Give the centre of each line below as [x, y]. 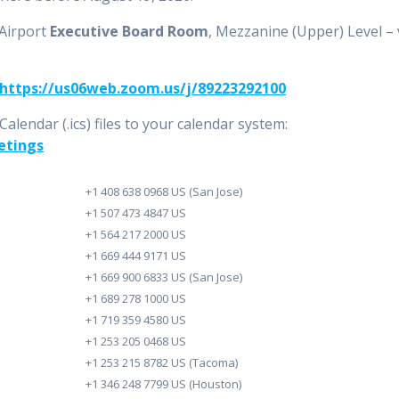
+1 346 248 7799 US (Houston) [164, 384]
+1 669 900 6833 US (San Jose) [164, 277]
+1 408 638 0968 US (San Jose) [164, 192]
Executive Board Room [130, 32]
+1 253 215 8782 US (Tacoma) [162, 363]
